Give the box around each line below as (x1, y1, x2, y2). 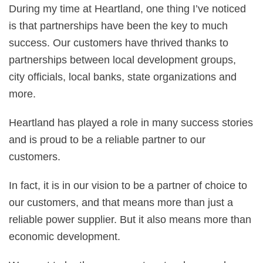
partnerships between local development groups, (9, 54, 236, 66)
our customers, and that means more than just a (9, 197, 233, 208)
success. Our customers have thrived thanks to (9, 37, 228, 49)
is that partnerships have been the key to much (9, 20, 228, 32)
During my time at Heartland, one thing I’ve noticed (9, 3, 246, 15)
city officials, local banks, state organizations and (9, 71, 237, 83)
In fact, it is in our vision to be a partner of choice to (9, 180, 247, 191)
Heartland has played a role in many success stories (9, 117, 253, 129)
